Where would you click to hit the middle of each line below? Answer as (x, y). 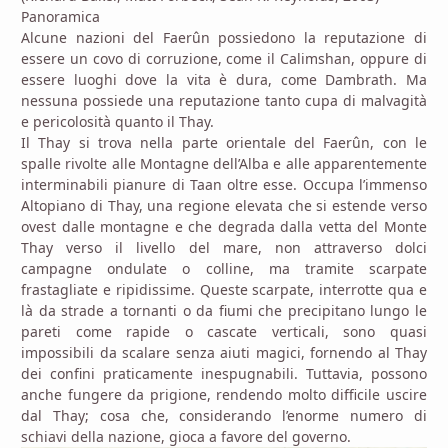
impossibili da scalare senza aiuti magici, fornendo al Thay (224, 353)
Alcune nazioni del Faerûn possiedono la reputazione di (224, 38)
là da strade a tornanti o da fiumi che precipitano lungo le (224, 311)
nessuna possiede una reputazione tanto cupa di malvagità (224, 101)
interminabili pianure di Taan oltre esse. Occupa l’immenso (224, 185)
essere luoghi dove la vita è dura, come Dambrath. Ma (224, 80)
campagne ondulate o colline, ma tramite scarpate (224, 269)
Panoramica (60, 17)
